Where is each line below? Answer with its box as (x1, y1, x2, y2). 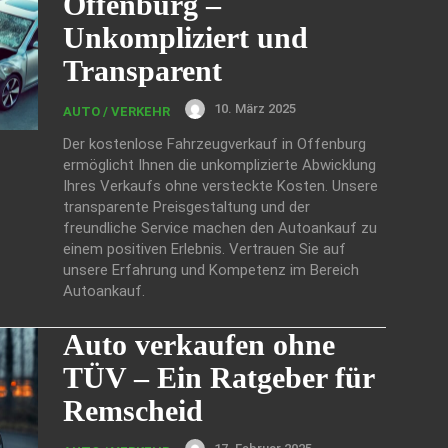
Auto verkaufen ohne (63, 327, 335, 361)
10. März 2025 (214, 101, 296, 117)
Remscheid (63, 393, 203, 427)
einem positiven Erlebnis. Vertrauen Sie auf (63, 239, 346, 258)
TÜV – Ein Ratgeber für (63, 360, 375, 394)
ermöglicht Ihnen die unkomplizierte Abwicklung (63, 155, 376, 174)
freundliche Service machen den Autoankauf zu (63, 218, 377, 237)
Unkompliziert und (63, 20, 308, 54)
